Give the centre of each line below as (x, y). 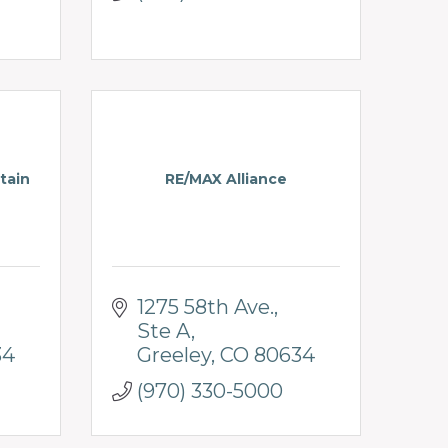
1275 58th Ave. (205, 306)
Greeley (174, 354)
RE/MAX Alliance (226, 178)
